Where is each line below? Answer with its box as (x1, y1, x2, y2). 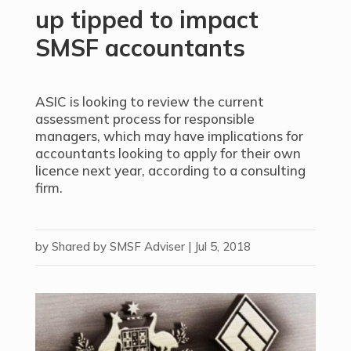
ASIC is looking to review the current (34, 93, 264, 110)
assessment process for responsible (34, 110, 255, 127)
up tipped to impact (34, 5, 259, 34)
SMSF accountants (34, 33, 245, 63)
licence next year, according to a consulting (34, 162, 306, 179)
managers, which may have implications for (34, 128, 303, 144)
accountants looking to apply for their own (34, 145, 301, 161)
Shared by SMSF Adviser (51, 239, 185, 254)
